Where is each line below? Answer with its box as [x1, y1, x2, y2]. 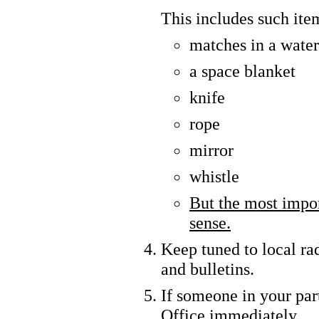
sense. [189, 212, 231, 232]
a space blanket [189, 61, 296, 80]
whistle [189, 166, 239, 186]
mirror [189, 140, 234, 159]
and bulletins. [161, 258, 254, 278]
